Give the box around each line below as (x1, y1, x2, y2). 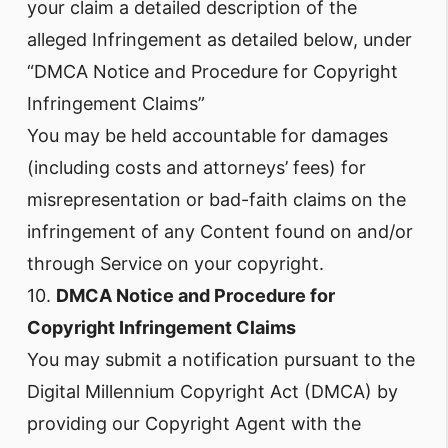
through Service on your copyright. (27, 253, 324, 274)
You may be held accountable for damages (27, 125, 388, 146)
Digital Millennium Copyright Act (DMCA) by (27, 381, 398, 402)
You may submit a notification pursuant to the (27, 349, 415, 370)
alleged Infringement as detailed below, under (27, 29, 412, 50)
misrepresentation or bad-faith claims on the (27, 189, 406, 210)
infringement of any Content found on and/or (27, 221, 413, 242)
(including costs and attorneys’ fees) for (27, 157, 366, 178)
